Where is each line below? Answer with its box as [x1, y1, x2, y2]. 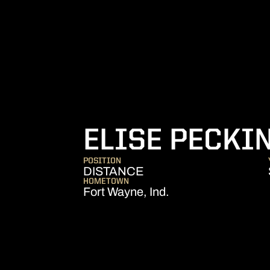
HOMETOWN [83, 177, 129, 186]
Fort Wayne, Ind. [83, 185, 169, 198]
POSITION [83, 157, 121, 165]
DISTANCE [83, 165, 144, 178]
